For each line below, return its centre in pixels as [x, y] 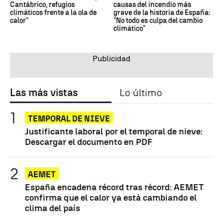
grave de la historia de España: [162, 12]
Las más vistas [44, 92]
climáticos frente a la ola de [53, 12]
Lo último [141, 92]
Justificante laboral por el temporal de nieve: [114, 131]
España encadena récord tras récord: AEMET [114, 187]
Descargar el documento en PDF [89, 141]
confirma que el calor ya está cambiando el [111, 197]
